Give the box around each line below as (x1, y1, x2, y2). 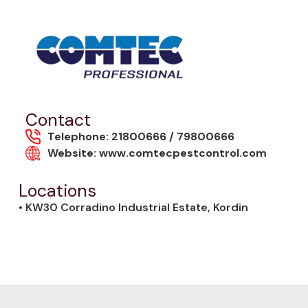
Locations (18, 179, 96, 202)
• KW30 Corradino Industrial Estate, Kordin (18, 199, 248, 214)
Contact (25, 108, 91, 131)
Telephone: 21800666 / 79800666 (47, 129, 235, 144)
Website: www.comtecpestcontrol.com (47, 145, 267, 160)
